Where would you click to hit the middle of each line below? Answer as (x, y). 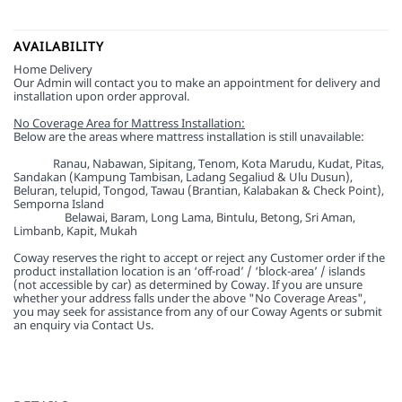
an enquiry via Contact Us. (83, 325)
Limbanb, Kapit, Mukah (75, 231)
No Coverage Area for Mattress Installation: (129, 123)
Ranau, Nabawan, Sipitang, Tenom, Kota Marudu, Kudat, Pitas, (218, 163)
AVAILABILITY (59, 46)
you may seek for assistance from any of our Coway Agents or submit (198, 311)
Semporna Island (59, 204)
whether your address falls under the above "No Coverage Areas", (190, 298)
